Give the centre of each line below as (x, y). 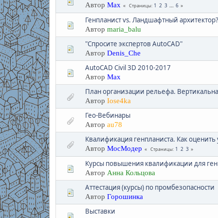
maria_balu (124, 29)
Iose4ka (119, 100)
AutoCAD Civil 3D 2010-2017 (128, 67)
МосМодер (124, 148)
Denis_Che (124, 53)
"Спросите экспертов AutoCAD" (134, 44)
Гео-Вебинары (108, 115)
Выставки (100, 211)
